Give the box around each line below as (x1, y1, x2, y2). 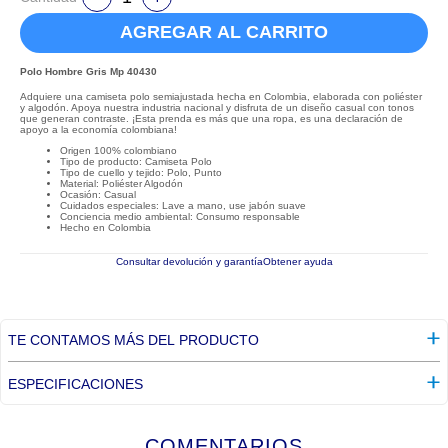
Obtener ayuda (262, 255, 333, 267)
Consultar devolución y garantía (115, 255, 263, 267)
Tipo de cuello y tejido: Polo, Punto (60, 166, 222, 178)
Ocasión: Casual (60, 188, 136, 200)
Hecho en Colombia (60, 221, 151, 233)
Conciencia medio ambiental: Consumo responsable (60, 210, 300, 222)
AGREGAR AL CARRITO (120, 22, 328, 43)
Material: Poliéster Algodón (60, 177, 183, 189)
